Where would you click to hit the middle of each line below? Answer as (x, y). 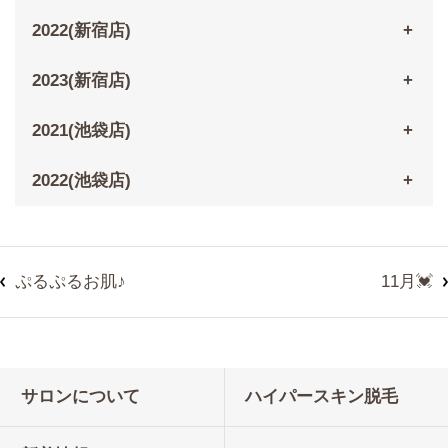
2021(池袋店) (81, 131)
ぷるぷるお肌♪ (70, 282)
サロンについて (80, 397)
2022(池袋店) (81, 181)
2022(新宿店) (81, 31)
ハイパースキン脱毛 (321, 397)
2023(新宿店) (81, 81)
